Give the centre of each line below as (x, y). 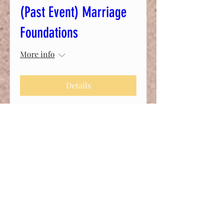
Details (78, 85)
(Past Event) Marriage (73, 12)
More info (37, 54)
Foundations (49, 33)
